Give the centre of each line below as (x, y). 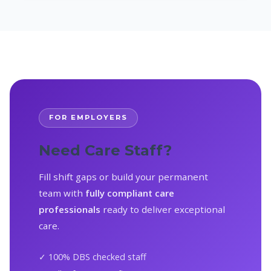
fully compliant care (130, 193)
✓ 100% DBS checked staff (93, 256)
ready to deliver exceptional (163, 209)
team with (62, 193)
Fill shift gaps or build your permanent (123, 176)
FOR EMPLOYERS (88, 118)
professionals (70, 209)
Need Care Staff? (105, 150)
